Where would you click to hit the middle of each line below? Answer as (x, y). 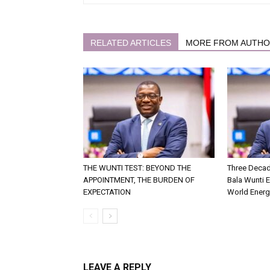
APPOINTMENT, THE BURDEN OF (139, 180)
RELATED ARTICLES (131, 43)
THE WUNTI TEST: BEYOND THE (137, 168)
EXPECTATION (107, 192)
